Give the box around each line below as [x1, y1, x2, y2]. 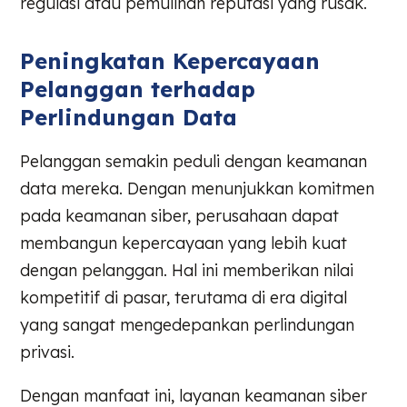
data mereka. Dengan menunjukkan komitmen [20, 178, 375, 200]
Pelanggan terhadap [20, 75, 256, 104]
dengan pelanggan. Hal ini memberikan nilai [20, 260, 354, 282]
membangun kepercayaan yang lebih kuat [20, 233, 348, 254]
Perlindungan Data [20, 104, 238, 132]
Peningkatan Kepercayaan [20, 47, 321, 75]
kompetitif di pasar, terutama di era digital [20, 287, 348, 309]
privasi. [20, 342, 75, 363]
